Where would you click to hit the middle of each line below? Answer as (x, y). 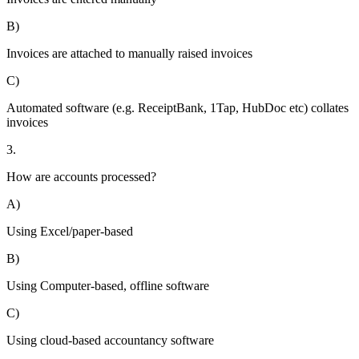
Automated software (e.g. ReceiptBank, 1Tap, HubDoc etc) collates (177, 108)
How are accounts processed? (81, 177)
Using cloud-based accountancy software (110, 341)
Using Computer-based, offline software (108, 286)
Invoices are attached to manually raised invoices (129, 54)
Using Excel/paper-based (70, 232)
